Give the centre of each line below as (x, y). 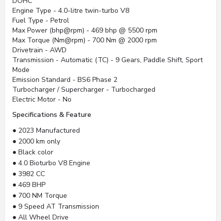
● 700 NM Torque (40, 196)
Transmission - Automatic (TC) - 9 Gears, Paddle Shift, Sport (108, 60)
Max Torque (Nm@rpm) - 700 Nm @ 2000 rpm (85, 40)
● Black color (33, 152)
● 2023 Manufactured (46, 130)
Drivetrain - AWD (39, 50)
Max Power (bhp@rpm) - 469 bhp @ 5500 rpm (85, 30)
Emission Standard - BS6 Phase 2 (65, 80)
